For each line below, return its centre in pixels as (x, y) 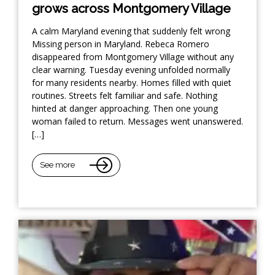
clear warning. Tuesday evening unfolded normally (131, 69)
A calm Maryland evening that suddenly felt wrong (131, 31)
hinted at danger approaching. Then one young (125, 108)
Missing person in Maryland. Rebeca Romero (121, 44)
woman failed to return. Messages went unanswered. (137, 121)
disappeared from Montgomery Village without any (133, 56)
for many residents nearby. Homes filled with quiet (132, 82)
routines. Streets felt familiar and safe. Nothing (125, 95)
